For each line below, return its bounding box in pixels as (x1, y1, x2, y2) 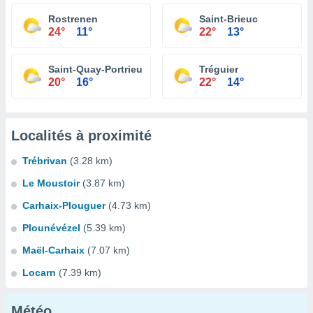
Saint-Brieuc (199, 13, 258, 24)
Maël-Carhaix (22, 245, 85, 256)
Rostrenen (48, 13, 98, 24)
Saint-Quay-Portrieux (48, 64, 148, 75)
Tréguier (199, 64, 238, 75)
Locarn (22, 267, 56, 278)
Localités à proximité (11, 128, 152, 143)
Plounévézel (22, 222, 80, 233)
